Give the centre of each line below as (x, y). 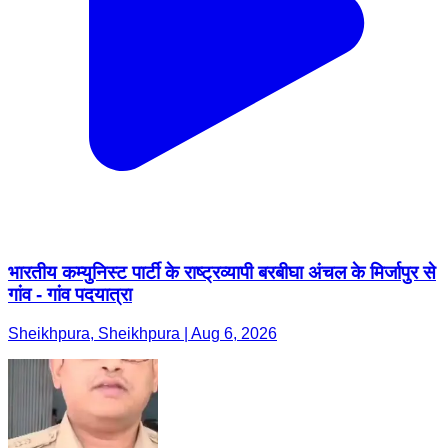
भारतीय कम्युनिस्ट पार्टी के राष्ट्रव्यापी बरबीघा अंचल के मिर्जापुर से (222, 273)
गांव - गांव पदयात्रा (70, 295)
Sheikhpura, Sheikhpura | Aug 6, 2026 (142, 333)
